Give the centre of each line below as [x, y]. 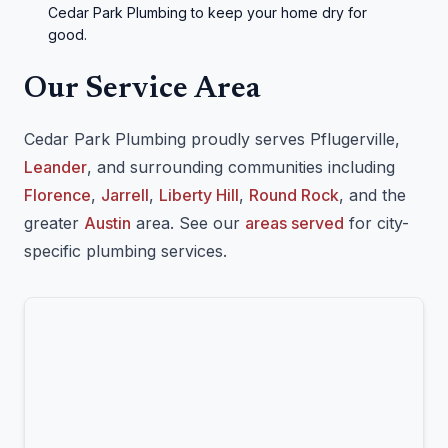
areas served [294, 223]
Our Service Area [142, 90]
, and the [372, 195]
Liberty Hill [199, 195]
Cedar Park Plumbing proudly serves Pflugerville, [212, 139]
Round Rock [294, 195]
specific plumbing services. [125, 251]
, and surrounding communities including [241, 167]
